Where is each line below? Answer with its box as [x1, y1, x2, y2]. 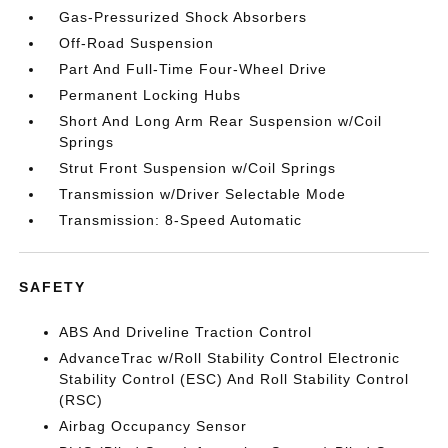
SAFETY [19, 278, 87, 295]
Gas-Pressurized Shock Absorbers [59, 8, 308, 25]
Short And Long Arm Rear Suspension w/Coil [59, 112, 383, 129]
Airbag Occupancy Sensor [59, 417, 248, 434]
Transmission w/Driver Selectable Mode [59, 185, 347, 202]
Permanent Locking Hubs [59, 86, 242, 103]
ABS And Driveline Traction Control [59, 323, 313, 340]
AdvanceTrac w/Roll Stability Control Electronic [59, 349, 401, 366]
